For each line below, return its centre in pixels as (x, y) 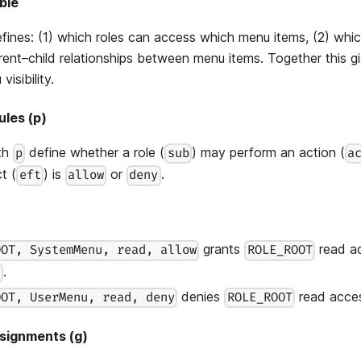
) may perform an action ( (268, 153)
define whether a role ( (95, 153)
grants (222, 249)
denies (201, 296)
